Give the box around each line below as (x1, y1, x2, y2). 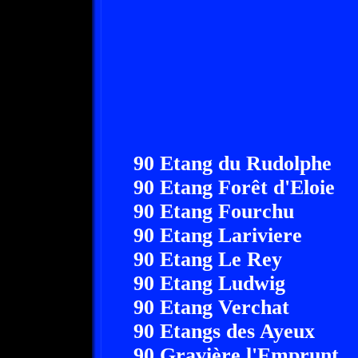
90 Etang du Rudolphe (133, 152, 332, 175)
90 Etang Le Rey (133, 248, 282, 271)
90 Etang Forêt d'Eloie (133, 176, 335, 199)
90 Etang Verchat (133, 296, 289, 319)
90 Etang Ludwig (133, 272, 285, 295)
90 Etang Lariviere (133, 224, 302, 247)
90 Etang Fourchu (133, 200, 294, 223)
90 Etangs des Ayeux (133, 320, 315, 343)
